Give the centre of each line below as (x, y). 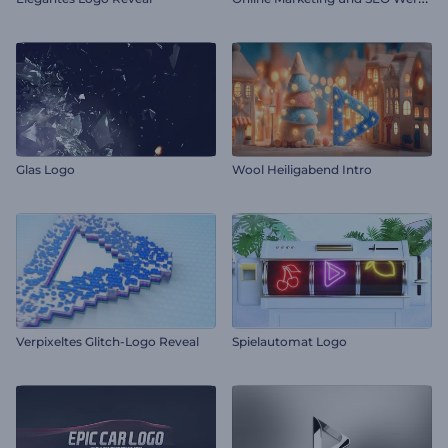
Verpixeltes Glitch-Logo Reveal (107, 341)
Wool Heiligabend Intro (302, 170)
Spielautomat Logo (289, 341)
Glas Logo (45, 170)
